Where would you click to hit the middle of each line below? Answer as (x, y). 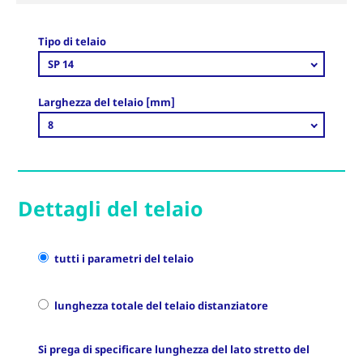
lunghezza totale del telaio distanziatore (161, 305)
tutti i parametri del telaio (124, 258)
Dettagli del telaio (110, 208)
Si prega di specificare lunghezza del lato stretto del (174, 349)
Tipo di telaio (72, 41)
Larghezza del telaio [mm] (107, 102)
